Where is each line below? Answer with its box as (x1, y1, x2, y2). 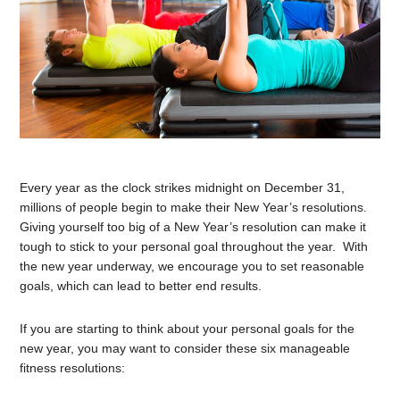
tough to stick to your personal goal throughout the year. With (20, 239, 369, 254)
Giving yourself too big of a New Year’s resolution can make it (20, 220, 367, 235)
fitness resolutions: (20, 361, 126, 376)
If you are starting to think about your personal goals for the (20, 321, 355, 337)
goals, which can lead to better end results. (20, 279, 262, 294)
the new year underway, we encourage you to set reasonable (20, 259, 365, 274)
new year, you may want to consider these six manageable (20, 341, 351, 356)
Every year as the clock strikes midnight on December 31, (20, 180, 346, 196)
